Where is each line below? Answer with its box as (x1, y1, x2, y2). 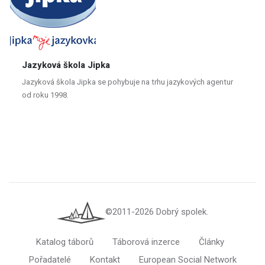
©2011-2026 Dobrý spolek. (105, 206, 208, 218)
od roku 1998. (21, 90, 69, 99)
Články (199, 237, 224, 248)
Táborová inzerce (112, 237, 180, 248)
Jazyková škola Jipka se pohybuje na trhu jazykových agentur (21, 77, 233, 86)
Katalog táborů (36, 237, 93, 248)
